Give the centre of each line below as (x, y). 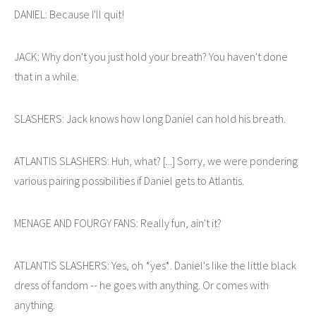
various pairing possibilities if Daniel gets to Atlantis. (129, 180)
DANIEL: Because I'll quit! (69, 14)
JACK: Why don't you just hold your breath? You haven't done (151, 56)
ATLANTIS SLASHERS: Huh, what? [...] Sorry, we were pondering (156, 160)
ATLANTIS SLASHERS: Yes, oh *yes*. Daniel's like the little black (155, 265)
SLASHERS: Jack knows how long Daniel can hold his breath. (150, 118)
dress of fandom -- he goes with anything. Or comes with (141, 285)
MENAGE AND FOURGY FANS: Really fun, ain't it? (118, 223)
